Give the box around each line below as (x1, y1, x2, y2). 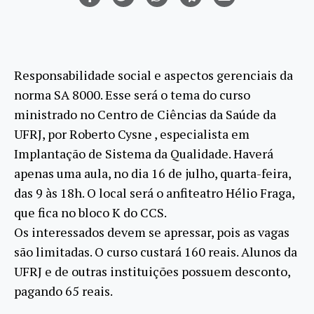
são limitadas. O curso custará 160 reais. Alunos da (14, 243, 297, 260)
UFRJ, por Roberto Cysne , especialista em (14, 125, 250, 142)
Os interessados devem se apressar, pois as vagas (14, 223, 289, 240)
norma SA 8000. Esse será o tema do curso (14, 86, 250, 103)
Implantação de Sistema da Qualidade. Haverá (14, 144, 273, 162)
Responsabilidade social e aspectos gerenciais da (14, 66, 293, 83)
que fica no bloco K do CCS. (14, 203, 167, 221)
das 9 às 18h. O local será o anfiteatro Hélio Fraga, (14, 184, 294, 201)
